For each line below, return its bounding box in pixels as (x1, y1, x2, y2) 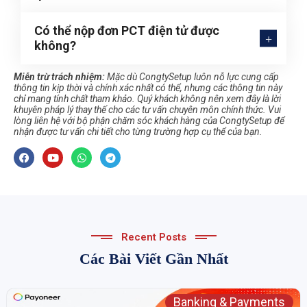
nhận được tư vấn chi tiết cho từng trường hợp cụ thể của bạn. (14, 126, 262, 138)
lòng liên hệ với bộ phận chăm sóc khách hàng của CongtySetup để (14, 115, 284, 127)
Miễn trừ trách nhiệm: (14, 71, 105, 83)
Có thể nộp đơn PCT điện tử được (34, 23, 219, 38)
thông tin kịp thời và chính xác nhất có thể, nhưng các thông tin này (14, 82, 282, 94)
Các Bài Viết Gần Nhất (79, 250, 228, 268)
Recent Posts (121, 231, 186, 244)
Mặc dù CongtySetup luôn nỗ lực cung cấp (105, 71, 279, 83)
